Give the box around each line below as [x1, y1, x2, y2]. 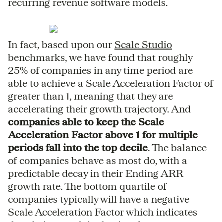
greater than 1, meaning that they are [8, 90, 173, 102]
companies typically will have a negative [8, 193, 189, 205]
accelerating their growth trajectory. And [8, 103, 191, 114]
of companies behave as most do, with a [8, 154, 187, 166]
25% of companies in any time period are [8, 64, 193, 76]
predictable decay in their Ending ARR [8, 167, 183, 179]
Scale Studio [114, 38, 172, 50]
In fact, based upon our [8, 38, 114, 50]
